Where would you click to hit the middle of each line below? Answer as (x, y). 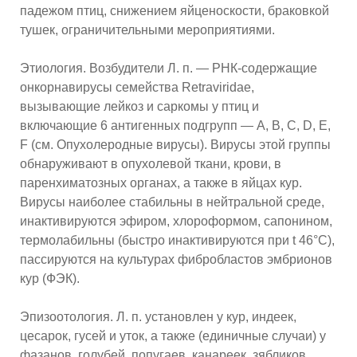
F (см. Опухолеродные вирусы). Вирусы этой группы (175, 145)
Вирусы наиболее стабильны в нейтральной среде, (172, 202)
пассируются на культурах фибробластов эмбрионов (176, 260)
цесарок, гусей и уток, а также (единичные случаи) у (173, 336)
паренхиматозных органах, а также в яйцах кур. (161, 183)
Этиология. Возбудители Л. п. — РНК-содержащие (169, 69)
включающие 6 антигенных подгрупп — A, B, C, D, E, (175, 126)
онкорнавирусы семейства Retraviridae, (137, 88)
